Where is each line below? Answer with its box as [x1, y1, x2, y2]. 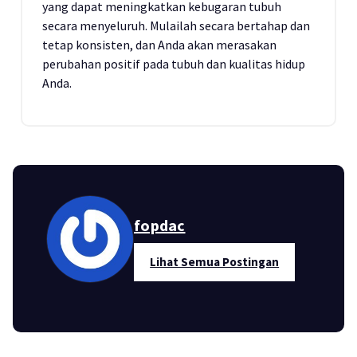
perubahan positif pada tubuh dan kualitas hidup [42, 56, 305, 72]
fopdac [134, 215, 186, 235]
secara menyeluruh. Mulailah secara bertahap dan [42, 18, 310, 33]
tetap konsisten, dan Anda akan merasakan [42, 37, 277, 53]
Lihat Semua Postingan [150, 254, 280, 269]
